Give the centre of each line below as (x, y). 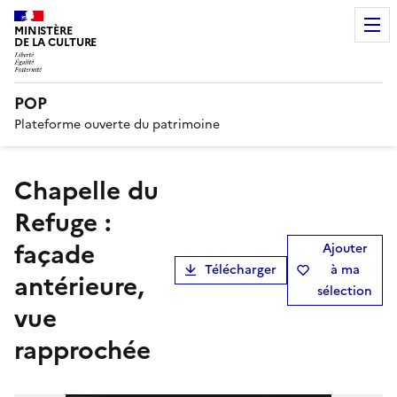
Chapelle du (23, 190)
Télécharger (241, 269)
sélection (345, 291)
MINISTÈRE (43, 31)
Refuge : (63, 222)
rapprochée (82, 350)
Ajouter (345, 248)
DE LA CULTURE (56, 42)
